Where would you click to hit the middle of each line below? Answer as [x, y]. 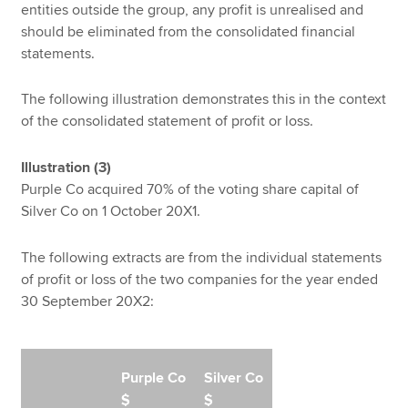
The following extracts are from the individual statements [202, 257]
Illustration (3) [66, 168]
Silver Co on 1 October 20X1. [113, 211]
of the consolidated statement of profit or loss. [168, 122]
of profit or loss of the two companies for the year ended [200, 279]
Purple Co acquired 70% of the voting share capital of [190, 189]
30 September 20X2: [88, 301]
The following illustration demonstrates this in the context [204, 100]
